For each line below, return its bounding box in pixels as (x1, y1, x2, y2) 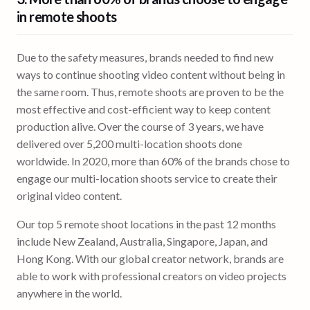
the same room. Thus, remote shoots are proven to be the (17, 84, 284, 98)
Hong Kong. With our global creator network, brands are (17, 251, 284, 265)
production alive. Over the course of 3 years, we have (17, 119, 264, 133)
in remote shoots (17, 8, 117, 25)
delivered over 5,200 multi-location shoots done (17, 136, 242, 150)
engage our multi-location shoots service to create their (17, 171, 277, 185)
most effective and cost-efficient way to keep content (17, 102, 271, 116)
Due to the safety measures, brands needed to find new (17, 50, 273, 64)
